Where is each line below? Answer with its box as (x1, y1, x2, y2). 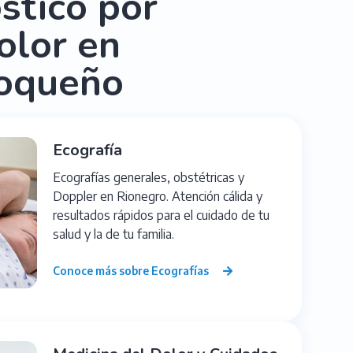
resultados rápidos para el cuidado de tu (53, 206, 269, 223)
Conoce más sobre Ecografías (53, 263, 209, 277)
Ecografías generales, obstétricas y (53, 169, 244, 185)
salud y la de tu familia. (53, 225, 174, 242)
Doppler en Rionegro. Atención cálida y (53, 188, 262, 204)
